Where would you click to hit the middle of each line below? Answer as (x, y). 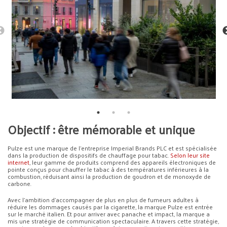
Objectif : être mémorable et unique (101, 129)
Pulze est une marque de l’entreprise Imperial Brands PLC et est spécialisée (112, 148)
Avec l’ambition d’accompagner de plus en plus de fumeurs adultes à (103, 199)
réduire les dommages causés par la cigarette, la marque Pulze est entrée (110, 206)
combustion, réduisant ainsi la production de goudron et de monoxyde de (109, 176)
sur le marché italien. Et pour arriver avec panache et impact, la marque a (109, 214)
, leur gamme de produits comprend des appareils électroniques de (123, 162)
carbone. (20, 183)
